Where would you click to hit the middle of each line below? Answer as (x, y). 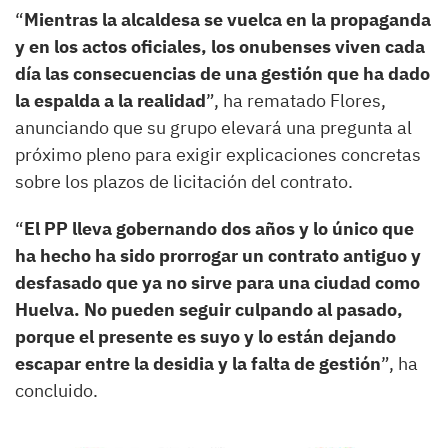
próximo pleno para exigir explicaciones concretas (218, 154)
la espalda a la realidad (110, 100)
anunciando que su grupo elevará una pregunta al (213, 127)
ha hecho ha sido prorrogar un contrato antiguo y (218, 255)
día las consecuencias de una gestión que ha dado (222, 73)
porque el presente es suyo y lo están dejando (205, 336)
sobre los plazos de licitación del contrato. (184, 181)
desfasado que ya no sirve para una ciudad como (217, 282)
